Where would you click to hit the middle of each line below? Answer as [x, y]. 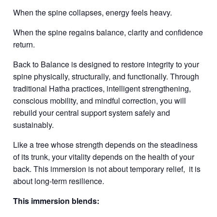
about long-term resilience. [58, 181]
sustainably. [33, 125]
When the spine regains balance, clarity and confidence [108, 32]
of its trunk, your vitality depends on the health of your [103, 157]
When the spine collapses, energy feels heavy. [92, 13]
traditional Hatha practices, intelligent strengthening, [102, 89]
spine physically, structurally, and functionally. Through [106, 77]
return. [24, 45]
